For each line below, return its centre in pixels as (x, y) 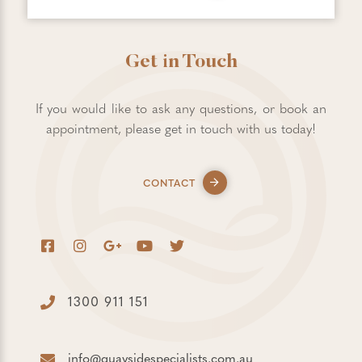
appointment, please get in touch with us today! (181, 128)
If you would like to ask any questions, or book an (181, 108)
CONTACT (169, 183)
